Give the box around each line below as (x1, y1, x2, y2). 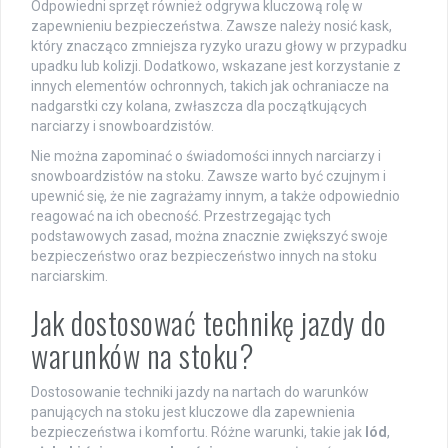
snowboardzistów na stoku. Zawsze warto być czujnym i (31, 168, 386, 185)
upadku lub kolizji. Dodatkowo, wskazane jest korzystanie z (31, 58, 401, 75)
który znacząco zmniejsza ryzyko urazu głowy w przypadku (31, 38, 407, 55)
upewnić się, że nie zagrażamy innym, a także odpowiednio (31, 188, 400, 205)
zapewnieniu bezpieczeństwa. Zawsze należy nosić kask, (31, 18, 392, 35)
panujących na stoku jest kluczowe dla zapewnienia (31, 404, 355, 421)
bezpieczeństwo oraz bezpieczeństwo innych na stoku (31, 248, 377, 265)
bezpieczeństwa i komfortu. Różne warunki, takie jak (31, 424, 365, 441)
